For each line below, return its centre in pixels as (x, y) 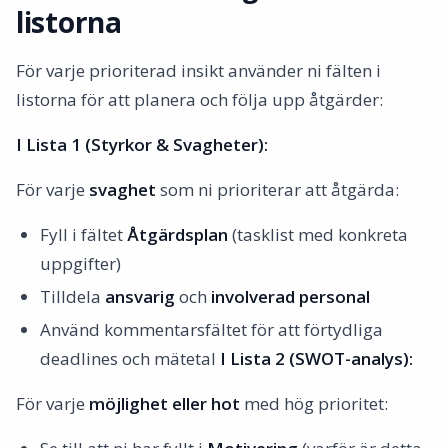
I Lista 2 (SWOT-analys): (316, 358)
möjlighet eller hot (164, 403)
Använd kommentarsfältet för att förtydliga (211, 329)
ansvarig (140, 296)
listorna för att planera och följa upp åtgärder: (199, 99)
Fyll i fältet (83, 234)
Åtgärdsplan (177, 234)
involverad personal (290, 296)
